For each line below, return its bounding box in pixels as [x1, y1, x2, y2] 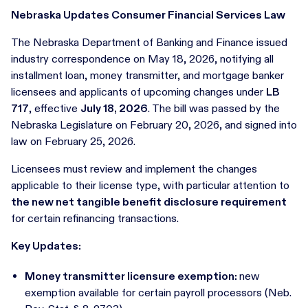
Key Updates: [11, 239, 81, 252]
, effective [29, 102, 80, 115]
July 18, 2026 [80, 102, 148, 115]
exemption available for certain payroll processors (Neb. [25, 286, 291, 299]
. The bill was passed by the [148, 102, 280, 115]
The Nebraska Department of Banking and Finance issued [11, 36, 287, 49]
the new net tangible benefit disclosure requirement [11, 195, 287, 208]
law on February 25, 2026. [11, 135, 135, 148]
